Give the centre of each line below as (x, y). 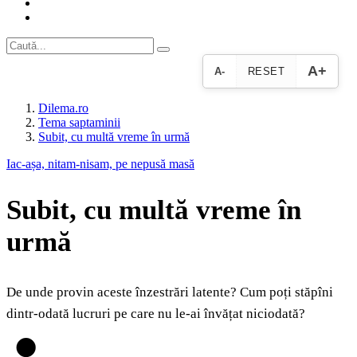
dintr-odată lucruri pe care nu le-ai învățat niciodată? (156, 314)
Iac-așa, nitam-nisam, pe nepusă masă (100, 164)
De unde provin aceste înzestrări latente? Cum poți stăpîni (170, 292)
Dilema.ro (63, 108)
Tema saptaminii (79, 122)
